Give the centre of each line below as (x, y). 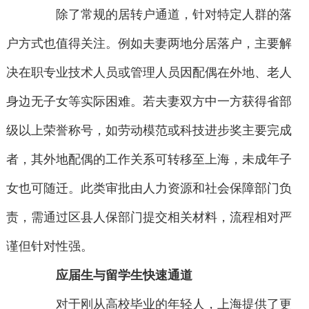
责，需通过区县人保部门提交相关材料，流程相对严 (149, 218)
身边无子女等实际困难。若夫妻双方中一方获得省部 (149, 102)
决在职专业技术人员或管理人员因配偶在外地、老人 (149, 73)
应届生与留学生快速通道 (124, 276)
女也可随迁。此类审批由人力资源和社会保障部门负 (149, 189)
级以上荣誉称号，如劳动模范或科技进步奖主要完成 (149, 131)
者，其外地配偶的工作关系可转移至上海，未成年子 (149, 160)
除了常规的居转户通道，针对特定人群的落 (162, 15)
